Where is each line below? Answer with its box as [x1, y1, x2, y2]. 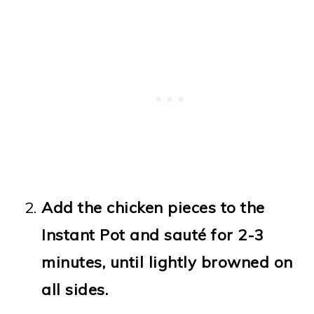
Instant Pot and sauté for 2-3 [41, 224, 264, 245]
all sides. [41, 279, 109, 299]
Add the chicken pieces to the [41, 197, 265, 217]
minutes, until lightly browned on [41, 252, 293, 272]
